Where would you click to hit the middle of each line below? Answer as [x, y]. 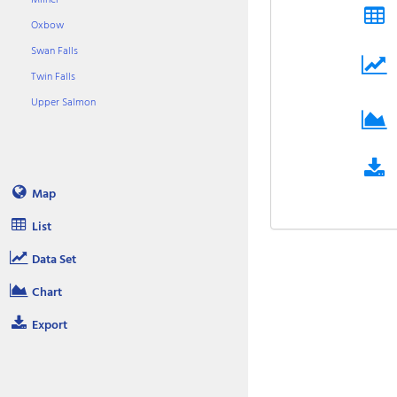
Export [49, 325]
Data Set [54, 260]
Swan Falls [54, 51]
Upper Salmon [63, 102]
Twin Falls [53, 76]
